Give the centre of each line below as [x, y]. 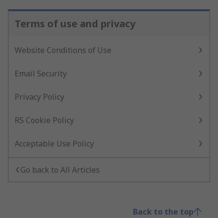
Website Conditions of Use [63, 50]
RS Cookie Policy [44, 120]
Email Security [41, 73]
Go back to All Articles [60, 170]
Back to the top [163, 212]
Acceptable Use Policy [54, 144]
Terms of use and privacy [75, 24]
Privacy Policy [39, 97]
